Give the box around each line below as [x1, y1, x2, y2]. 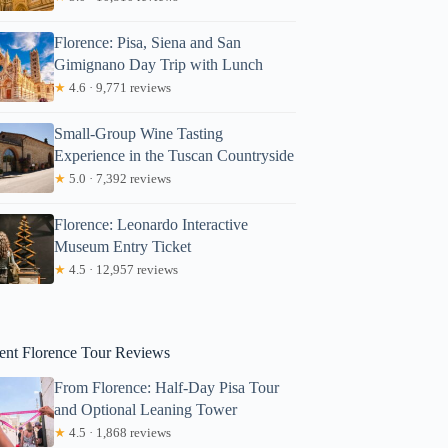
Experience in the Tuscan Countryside [54, 146, 295, 164]
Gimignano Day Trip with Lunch [54, 55, 264, 73]
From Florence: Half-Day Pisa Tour [54, 378, 280, 396]
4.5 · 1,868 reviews [66, 424, 172, 440]
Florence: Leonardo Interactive [54, 215, 249, 233]
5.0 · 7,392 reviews [66, 170, 172, 186]
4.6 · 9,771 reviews [66, 79, 172, 95]
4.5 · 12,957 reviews [66, 261, 179, 277]
